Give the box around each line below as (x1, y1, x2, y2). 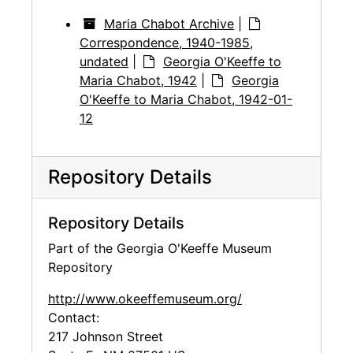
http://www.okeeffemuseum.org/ (48, 291, 242, 307)
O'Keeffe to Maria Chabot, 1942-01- (80, 91, 292, 108)
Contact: (48, 310, 99, 326)
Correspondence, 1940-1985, (80, 35, 253, 51)
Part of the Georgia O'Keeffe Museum (48, 240, 272, 257)
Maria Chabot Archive (104, 16, 234, 32)
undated (80, 54, 128, 70)
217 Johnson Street (48, 329, 163, 345)
